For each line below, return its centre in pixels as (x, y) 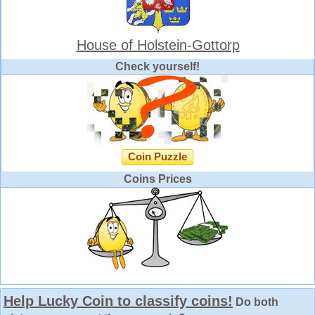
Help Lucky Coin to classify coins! (118, 301)
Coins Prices (157, 179)
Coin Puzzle (157, 156)
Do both (256, 302)
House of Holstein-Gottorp (158, 45)
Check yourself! (157, 66)
